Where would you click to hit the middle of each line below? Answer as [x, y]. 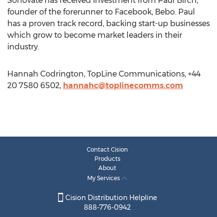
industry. [23, 47]
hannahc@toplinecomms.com [123, 85]
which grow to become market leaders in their [95, 35]
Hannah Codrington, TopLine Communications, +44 [104, 74]
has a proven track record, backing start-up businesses [108, 23]
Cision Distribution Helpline [110, 198]
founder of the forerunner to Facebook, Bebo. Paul [101, 12]
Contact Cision [107, 149]
